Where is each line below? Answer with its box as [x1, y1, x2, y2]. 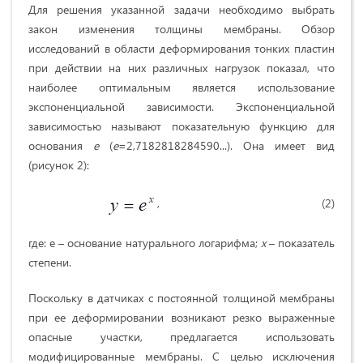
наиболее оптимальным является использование [28, 79, 335, 96]
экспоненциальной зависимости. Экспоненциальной [28, 99, 335, 115]
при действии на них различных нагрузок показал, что [28, 60, 335, 76]
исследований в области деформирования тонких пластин [28, 41, 335, 57]
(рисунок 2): [28, 157, 89, 173]
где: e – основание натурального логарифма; [28, 235, 261, 251]
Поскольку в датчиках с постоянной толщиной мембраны [28, 290, 335, 306]
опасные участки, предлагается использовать [28, 329, 335, 345]
